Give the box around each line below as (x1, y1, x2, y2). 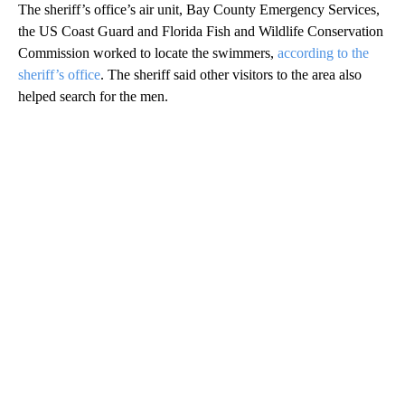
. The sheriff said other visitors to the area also (100, 66, 362, 82)
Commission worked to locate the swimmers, (18, 44, 278, 61)
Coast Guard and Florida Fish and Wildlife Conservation (61, 23, 383, 39)
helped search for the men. (18, 88, 168, 104)
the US (18, 23, 58, 39)
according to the (278, 44, 369, 61)
